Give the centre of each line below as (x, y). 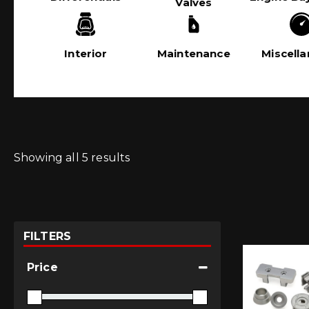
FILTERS (48, 236)
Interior (86, 54)
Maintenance (194, 54)
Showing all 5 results (72, 157)
